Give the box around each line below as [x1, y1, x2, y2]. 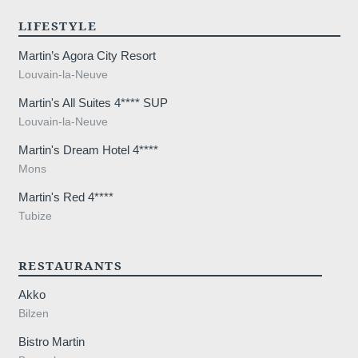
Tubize [18, 210, 52, 223]
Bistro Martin [18, 335, 85, 349]
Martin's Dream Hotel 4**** [18, 143, 158, 157]
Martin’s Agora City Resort [18, 48, 156, 62]
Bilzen [18, 308, 49, 320]
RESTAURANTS [18, 257, 123, 273]
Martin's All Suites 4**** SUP [18, 95, 168, 109]
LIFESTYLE [18, 18, 97, 34]
